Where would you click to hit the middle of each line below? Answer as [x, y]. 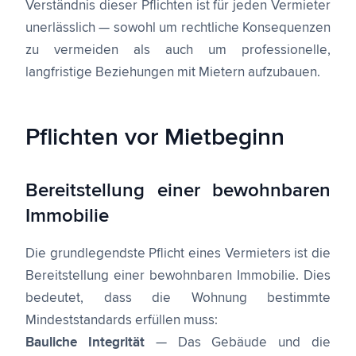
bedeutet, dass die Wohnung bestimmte [178, 298]
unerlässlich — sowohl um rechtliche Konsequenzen [178, 28]
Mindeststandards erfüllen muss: [122, 321]
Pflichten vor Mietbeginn [155, 137]
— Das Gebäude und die [238, 343]
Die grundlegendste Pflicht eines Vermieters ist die [178, 254]
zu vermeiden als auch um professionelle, [178, 50]
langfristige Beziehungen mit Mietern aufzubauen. [173, 73]
